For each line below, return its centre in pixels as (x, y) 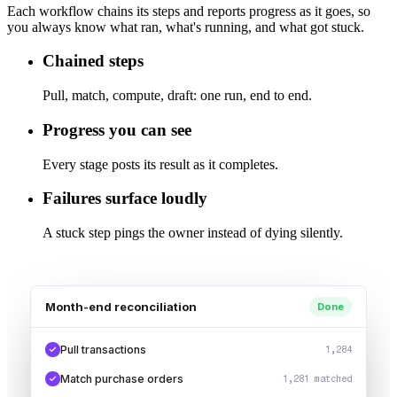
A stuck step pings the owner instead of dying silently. (193, 233)
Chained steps (93, 61)
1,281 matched (317, 379)
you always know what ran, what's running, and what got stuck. (186, 27)
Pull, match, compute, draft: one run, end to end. (177, 96)
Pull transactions (103, 350)
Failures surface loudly (125, 198)
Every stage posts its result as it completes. (160, 164)
